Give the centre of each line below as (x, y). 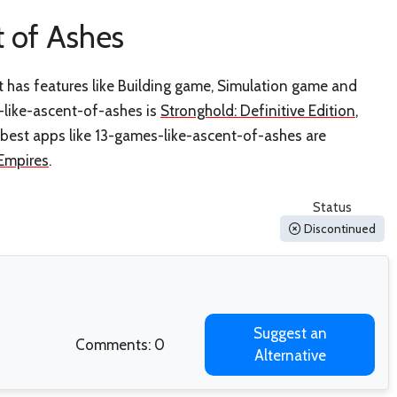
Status (332, 208)
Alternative (290, 356)
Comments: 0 (120, 345)
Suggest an (290, 334)
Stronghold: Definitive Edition (258, 110)
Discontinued (339, 229)
